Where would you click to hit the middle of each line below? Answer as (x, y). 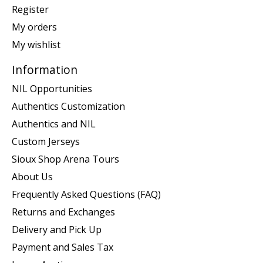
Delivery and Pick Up (57, 229)
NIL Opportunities (52, 88)
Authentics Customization (68, 106)
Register (30, 10)
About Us (32, 176)
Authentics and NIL (54, 124)
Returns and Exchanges (63, 212)
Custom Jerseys (46, 141)
